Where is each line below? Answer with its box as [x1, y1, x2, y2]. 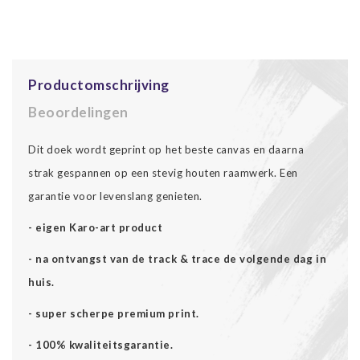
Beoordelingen [28, 103, 129, 121]
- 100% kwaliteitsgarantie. [28, 337, 174, 351]
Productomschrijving [28, 76, 170, 93]
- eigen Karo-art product [28, 220, 163, 234]
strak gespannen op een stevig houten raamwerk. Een [28, 166, 298, 179]
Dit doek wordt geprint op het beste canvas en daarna [28, 142, 305, 156]
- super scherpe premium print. [28, 306, 199, 320]
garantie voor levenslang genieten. [28, 189, 202, 202]
